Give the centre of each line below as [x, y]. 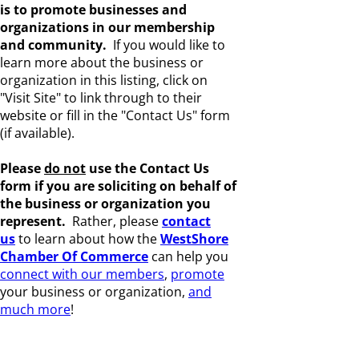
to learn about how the [88, 239]
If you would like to [169, 45]
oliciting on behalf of [170, 186]
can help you [188, 256]
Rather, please [117, 221]
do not [65, 168]
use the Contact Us [147, 168]
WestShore [194, 239]
